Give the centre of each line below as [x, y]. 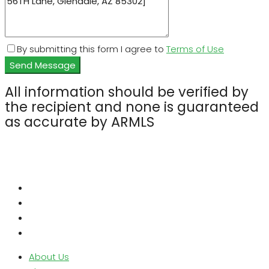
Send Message [43, 65]
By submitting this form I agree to [92, 49]
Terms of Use [195, 49]
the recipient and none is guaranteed [132, 107]
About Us [49, 256]
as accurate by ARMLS [80, 122]
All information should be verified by [127, 92]
